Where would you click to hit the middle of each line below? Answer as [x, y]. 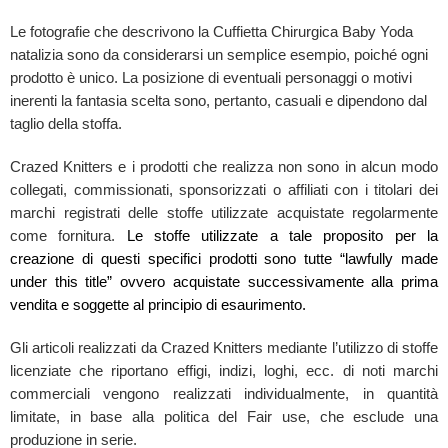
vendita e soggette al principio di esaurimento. [158, 304]
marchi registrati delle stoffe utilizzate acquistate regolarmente [224, 212]
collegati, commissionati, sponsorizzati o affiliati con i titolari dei [224, 189]
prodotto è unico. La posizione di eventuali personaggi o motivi [211, 77]
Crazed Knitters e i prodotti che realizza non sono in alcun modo [224, 166]
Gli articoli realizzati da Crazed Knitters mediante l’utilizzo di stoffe [224, 347]
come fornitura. [68, 235]
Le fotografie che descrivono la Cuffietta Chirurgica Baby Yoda [211, 31]
